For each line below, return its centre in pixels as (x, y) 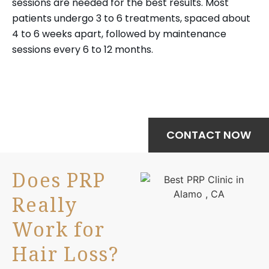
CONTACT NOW (209, 134)
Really (45, 210)
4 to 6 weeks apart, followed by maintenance (119, 34)
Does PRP (59, 185)
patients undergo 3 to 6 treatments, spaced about (131, 18)
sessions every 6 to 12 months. (83, 49)
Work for (59, 234)
